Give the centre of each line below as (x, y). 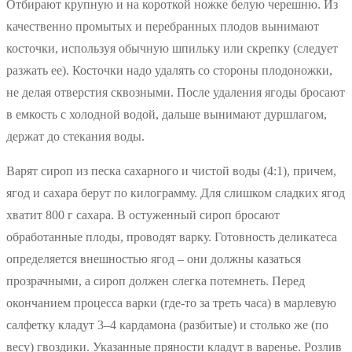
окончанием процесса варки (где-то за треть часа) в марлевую (171, 303)
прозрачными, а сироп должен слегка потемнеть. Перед (156, 281)
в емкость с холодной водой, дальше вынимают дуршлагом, (167, 115)
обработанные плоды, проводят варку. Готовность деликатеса (172, 237)
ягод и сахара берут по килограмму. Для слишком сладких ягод (176, 193)
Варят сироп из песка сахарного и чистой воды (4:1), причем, (171, 171)
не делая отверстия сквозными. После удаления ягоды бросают (176, 93)
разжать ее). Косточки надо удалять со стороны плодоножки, (169, 71)
